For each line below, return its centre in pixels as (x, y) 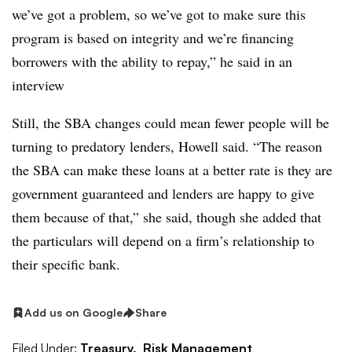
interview (38, 85)
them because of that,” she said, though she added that (167, 217)
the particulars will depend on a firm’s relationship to (163, 240)
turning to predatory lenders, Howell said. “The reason (167, 146)
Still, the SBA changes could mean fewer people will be (170, 123)
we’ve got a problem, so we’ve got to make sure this (159, 14)
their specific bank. (68, 264)
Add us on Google (73, 312)
